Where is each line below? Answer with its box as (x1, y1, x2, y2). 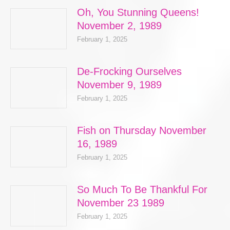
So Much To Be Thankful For (77, 184, 207, 195)
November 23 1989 (77, 197, 164, 208)
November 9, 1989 (77, 79, 162, 90)
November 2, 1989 (77, 20, 162, 31)
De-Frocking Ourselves (77, 66, 182, 77)
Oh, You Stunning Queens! (77, 7, 199, 18)
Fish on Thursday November (77, 125, 206, 136)
